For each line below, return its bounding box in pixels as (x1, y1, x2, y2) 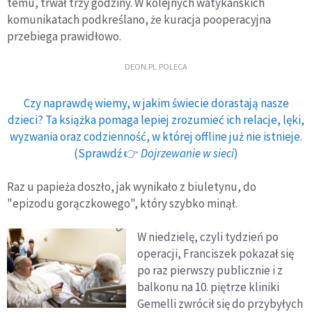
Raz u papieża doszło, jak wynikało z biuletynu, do (7, 178, 256, 194)
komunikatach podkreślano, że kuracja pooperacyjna (7, 11, 271, 27)
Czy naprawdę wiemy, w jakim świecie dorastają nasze (23, 95, 289, 111)
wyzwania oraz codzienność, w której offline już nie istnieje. (10, 128, 302, 144)
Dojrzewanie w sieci (141, 145, 234, 161)
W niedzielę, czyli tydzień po (137, 228, 279, 244)
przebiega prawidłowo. (7, 28, 121, 44)
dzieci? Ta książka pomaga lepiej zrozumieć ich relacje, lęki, (8, 111, 304, 127)
